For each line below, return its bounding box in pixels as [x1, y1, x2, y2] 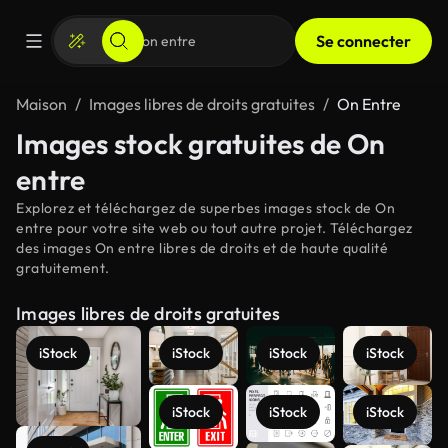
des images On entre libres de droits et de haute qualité [16, 239, 388, 257]
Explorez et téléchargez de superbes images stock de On [16, 199, 395, 217]
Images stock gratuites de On [16, 126, 385, 161]
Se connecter [316, 31, 411, 51]
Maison [16, 94, 67, 114]
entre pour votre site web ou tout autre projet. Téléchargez [16, 219, 413, 237]
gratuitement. [16, 259, 110, 277]
